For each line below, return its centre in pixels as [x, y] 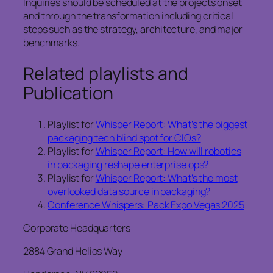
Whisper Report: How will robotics [168, 151]
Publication [68, 93]
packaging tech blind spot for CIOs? [124, 137]
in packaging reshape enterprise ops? [128, 164]
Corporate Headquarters [77, 228]
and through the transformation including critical [129, 16]
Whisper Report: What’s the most [166, 178]
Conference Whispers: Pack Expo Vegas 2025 [146, 204]
